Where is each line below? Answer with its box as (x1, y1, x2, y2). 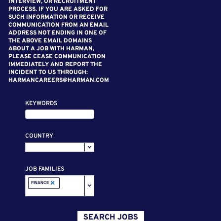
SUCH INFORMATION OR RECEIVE (8, 13, 105, 21)
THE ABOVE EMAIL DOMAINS (8, 37, 92, 45)
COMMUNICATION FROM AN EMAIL (8, 21, 109, 29)
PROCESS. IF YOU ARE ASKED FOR (8, 5, 108, 13)
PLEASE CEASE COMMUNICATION (8, 53, 106, 61)
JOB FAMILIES (25, 165, 64, 174)
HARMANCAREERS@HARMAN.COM (8, 76, 109, 84)
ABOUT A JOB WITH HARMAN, (8, 45, 94, 53)
